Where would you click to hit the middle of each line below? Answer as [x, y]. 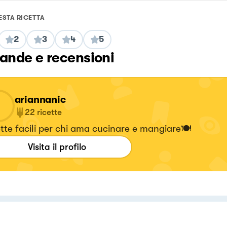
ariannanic [40, 99]
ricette [49, 112]
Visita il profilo [57, 147]
